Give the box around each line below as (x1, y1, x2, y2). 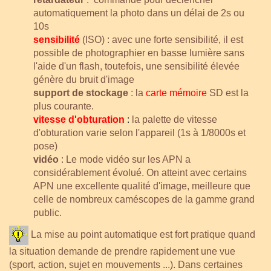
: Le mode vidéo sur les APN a (59, 154, 191, 165)
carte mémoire (146, 87, 207, 98)
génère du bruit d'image (33, 74, 134, 85)
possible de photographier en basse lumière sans (33, 47, 244, 58)
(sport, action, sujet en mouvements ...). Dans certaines (9, 259, 243, 270)
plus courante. (33, 100, 94, 111)
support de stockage (33, 87, 128, 98)
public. (33, 207, 62, 218)
